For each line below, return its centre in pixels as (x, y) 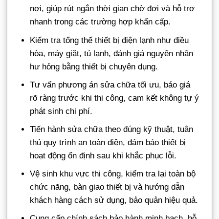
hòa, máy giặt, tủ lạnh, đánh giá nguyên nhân (112, 53)
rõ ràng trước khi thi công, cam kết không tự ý (115, 98)
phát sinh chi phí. (61, 111)
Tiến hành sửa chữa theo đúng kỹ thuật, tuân (112, 129)
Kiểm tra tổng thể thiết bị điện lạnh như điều (109, 40)
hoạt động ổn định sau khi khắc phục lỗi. (103, 155)
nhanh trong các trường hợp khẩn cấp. (100, 22)
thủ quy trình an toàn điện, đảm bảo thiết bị (108, 142)
